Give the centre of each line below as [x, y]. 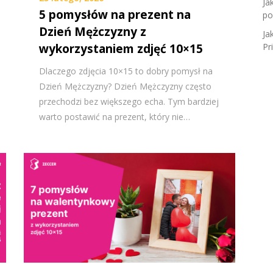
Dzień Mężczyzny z [93, 31]
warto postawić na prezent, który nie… [115, 116]
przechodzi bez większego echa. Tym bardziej [129, 101]
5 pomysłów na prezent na [115, 14]
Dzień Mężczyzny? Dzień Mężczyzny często [126, 86]
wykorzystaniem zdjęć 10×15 [121, 48]
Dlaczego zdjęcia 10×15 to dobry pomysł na [126, 71]
